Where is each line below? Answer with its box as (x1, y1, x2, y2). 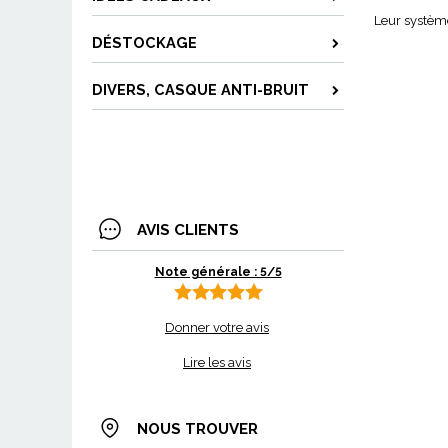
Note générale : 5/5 (154, 265, 282, 279)
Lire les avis (183, 355, 251, 370)
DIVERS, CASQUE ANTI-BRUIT (92, 81, 309, 98)
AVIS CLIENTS (137, 221, 239, 239)
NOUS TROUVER (137, 420, 258, 438)
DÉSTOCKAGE (92, 34, 197, 51)
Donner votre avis (165, 320, 269, 335)
